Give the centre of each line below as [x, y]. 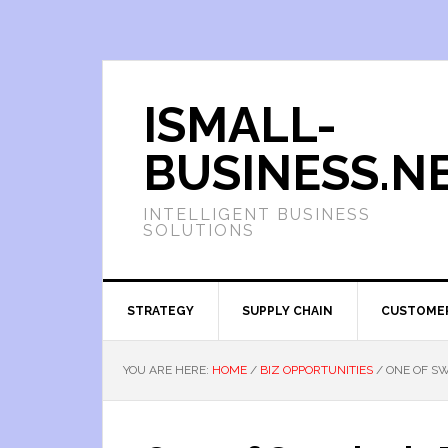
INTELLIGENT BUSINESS [257, 214]
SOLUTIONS [199, 230]
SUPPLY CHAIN [287, 311]
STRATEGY [160, 311]
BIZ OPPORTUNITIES [316, 370]
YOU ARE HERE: [167, 370]
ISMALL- [240, 125]
